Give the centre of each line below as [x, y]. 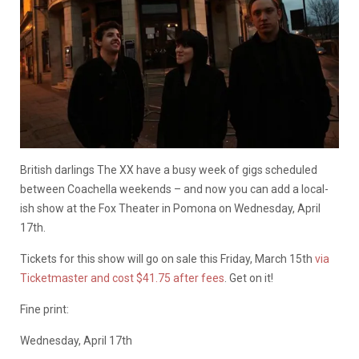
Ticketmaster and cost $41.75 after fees [122, 278]
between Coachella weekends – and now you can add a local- [174, 189]
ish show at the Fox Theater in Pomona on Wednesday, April [170, 208]
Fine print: [44, 309]
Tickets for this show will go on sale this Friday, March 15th [167, 258]
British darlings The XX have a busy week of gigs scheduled [169, 169]
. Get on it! [249, 278]
